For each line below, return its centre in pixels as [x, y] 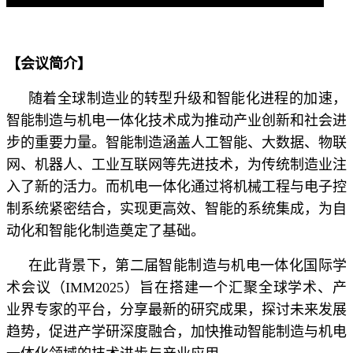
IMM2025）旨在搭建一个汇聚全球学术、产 [206, 287]
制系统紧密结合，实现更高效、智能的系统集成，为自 [176, 208]
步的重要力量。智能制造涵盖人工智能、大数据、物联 [176, 142]
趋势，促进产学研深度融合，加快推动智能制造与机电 [176, 331]
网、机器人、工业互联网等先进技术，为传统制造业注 [176, 164]
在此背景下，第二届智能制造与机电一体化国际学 [188, 265]
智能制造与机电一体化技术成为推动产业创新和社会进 [176, 120]
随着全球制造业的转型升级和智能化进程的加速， [188, 98]
